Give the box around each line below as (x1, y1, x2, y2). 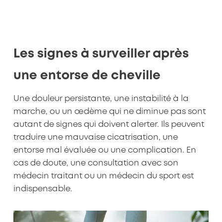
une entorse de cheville (13, 70, 161, 81)
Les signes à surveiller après (13, 48, 189, 59)
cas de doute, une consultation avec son (13, 160, 178, 167)
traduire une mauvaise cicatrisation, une (13, 134, 178, 141)
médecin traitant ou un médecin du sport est (13, 172, 194, 180)
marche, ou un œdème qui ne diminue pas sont (13, 108, 206, 115)
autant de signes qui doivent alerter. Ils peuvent (13, 121, 204, 128)
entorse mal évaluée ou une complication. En (13, 147, 196, 154)
